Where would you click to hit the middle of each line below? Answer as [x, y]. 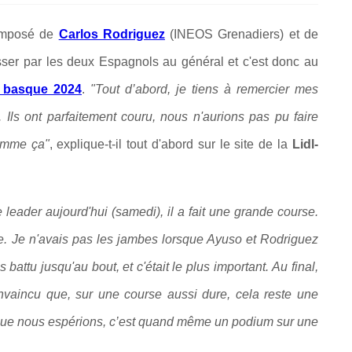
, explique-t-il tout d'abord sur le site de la [170, 145]
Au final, [295, 267]
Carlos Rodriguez [112, 35]
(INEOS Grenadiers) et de [242, 35]
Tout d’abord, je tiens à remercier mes [207, 90]
